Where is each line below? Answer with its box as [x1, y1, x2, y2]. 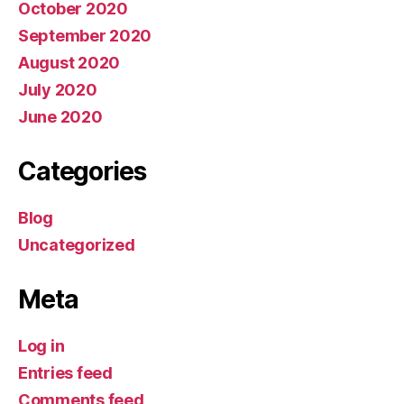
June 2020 [18, 107, 103, 127]
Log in [18, 336, 65, 356]
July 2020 [18, 80, 97, 100]
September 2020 [18, 26, 152, 46]
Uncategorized [18, 235, 135, 255]
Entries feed [18, 363, 113, 383]
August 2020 [18, 53, 121, 73]
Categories [18, 156, 146, 188]
